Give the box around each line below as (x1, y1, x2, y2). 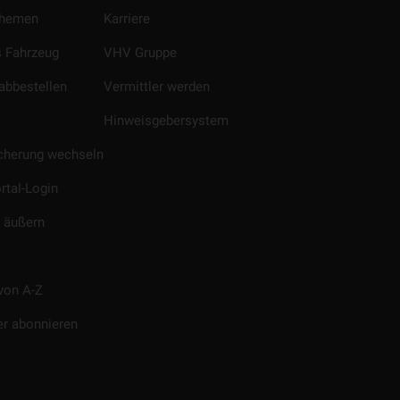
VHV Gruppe (104, 45, 177, 61)
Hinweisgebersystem (104, 112, 229, 129)
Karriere (104, 11, 150, 27)
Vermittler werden (104, 79, 210, 95)
